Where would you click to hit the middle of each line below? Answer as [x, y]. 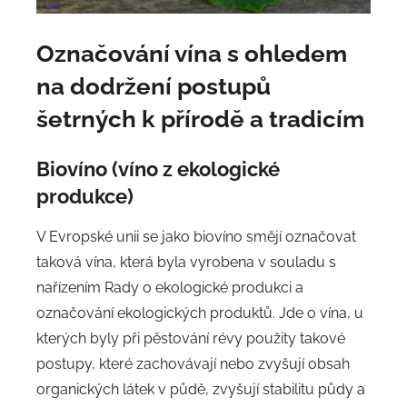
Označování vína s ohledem [192, 53]
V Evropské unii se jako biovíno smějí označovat [196, 237]
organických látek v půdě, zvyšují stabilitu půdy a [201, 390]
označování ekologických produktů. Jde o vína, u [200, 313]
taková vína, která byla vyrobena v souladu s [186, 263]
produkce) [85, 196]
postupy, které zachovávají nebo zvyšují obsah [193, 364]
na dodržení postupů [154, 86]
